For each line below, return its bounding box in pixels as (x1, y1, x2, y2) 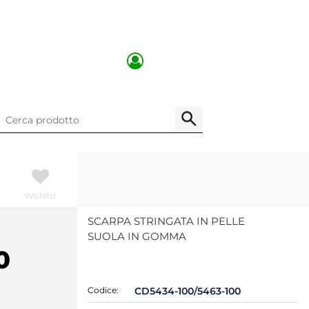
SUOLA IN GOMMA (88, 230, 186, 243)
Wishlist (24, 190, 57, 201)
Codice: (88, 285, 119, 295)
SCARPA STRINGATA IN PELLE (88, 215, 245, 228)
